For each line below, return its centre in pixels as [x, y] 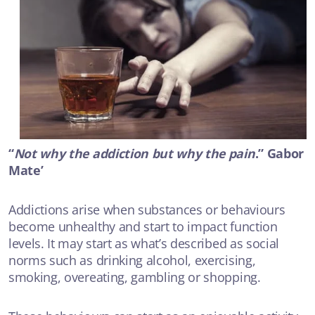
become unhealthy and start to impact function [143, 226]
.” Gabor [279, 153]
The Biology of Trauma [63, 41]
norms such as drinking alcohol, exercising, [132, 260]
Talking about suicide [60, 137]
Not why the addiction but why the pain [134, 153]
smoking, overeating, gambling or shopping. [135, 277]
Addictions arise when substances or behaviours [147, 209]
